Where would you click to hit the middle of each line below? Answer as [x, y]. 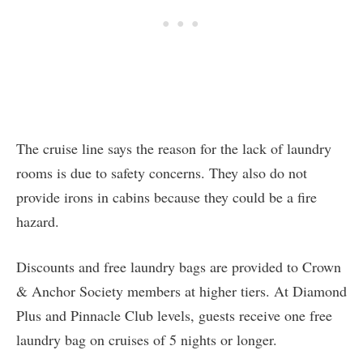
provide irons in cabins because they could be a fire [167, 197]
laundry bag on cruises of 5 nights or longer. [147, 340]
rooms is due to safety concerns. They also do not [162, 173]
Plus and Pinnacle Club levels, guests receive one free [174, 316]
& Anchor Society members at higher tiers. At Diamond [181, 291]
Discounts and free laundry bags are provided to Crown [179, 267]
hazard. [38, 222]
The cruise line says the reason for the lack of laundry [174, 149]
